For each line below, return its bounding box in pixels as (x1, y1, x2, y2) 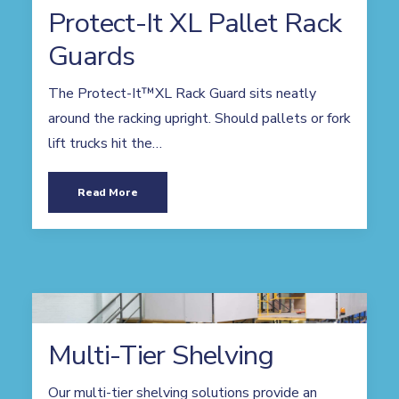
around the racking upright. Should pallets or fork (48, 109, 351, 128)
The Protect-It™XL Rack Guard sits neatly (48, 84, 316, 103)
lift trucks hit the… (48, 134, 162, 153)
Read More (77, 185, 138, 199)
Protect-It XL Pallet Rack (48, 4, 342, 42)
